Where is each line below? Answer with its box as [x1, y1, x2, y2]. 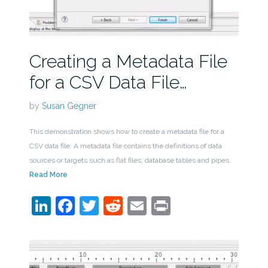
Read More [29, 170, 68, 179]
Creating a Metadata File [29, 51, 227, 72]
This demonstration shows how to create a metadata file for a [29, 127, 224, 136]
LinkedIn [50, 194, 126, 217]
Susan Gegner [41, 101, 96, 111]
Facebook [74, 194, 160, 217]
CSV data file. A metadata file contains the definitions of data [29, 142, 222, 151]
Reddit [122, 194, 181, 217]
